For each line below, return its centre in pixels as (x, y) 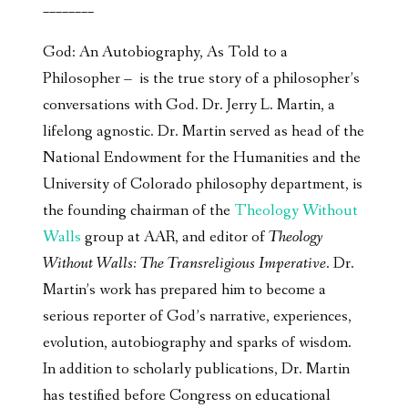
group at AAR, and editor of (177, 238)
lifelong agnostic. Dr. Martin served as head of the (204, 132)
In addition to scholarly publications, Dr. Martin (196, 370)
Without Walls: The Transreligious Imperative (184, 264)
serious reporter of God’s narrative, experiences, (197, 317)
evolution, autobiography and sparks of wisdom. (197, 343)
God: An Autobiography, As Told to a (165, 53)
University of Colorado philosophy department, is (203, 185)
